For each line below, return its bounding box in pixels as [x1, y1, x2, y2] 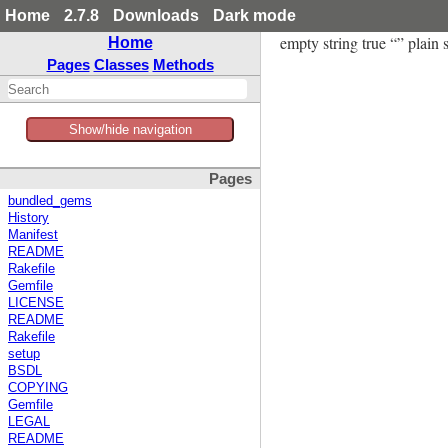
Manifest [8, 228, 58, 243]
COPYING [8, 381, 68, 396]
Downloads [113, 7, 199, 24]
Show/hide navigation [68, 122, 192, 137]
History [8, 211, 49, 226]
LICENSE [8, 296, 64, 311]
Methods [152, 56, 214, 73]
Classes [93, 56, 149, 73]
